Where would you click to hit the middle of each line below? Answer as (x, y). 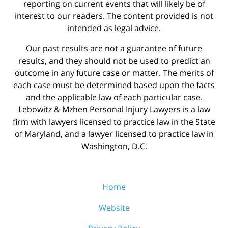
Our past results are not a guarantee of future (114, 48)
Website (114, 207)
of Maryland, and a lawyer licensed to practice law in (114, 134)
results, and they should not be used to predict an (114, 60)
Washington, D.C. (114, 146)
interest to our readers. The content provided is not (114, 16)
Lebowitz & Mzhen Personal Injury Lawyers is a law (114, 109)
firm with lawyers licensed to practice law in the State (114, 121)
